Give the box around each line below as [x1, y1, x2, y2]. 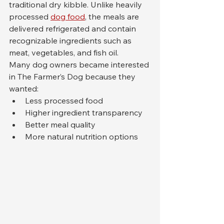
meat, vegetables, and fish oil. [9, 47, 118, 57]
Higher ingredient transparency [25, 107, 142, 117]
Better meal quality [25, 119, 95, 129]
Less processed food [25, 95, 103, 105]
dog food [50, 11, 85, 21]
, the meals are [85, 11, 141, 21]
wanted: [9, 83, 38, 93]
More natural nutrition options [25, 131, 138, 141]
